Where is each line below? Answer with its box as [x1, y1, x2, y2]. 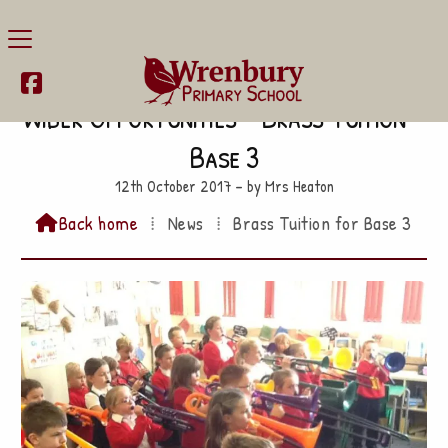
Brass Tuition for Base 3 [233, 210, 412, 236]
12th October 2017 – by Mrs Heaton [114, 175, 334, 197]
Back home [58, 210, 139, 236]
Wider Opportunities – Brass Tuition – [23, 95, 425, 138]
